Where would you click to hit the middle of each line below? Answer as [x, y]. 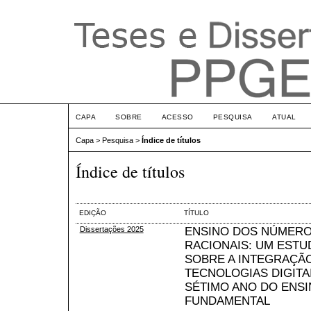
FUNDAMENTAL [227, 301]
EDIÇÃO [92, 212]
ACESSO [177, 117]
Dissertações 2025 [111, 229]
